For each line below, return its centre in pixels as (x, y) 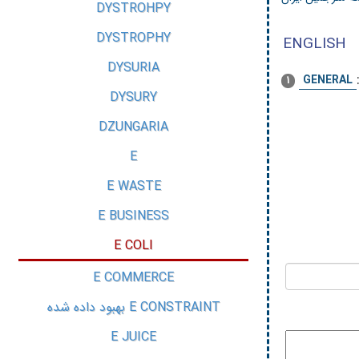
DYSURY (133, 97)
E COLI (133, 246)
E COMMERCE (133, 278)
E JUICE (133, 337)
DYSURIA (133, 68)
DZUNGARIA (133, 127)
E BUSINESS (133, 216)
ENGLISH (315, 44)
